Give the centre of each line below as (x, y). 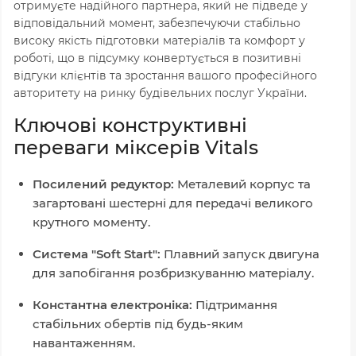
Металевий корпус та (242, 184)
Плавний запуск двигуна (240, 253)
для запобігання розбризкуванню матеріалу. (173, 273)
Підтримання (235, 304)
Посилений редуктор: (103, 184)
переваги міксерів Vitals (136, 147)
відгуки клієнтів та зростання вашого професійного (165, 75)
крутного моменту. (91, 222)
